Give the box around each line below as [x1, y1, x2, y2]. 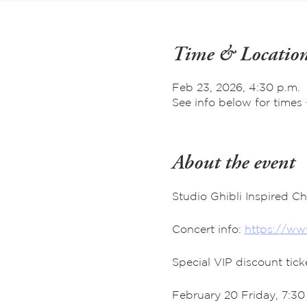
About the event [171, 153, 295, 174]
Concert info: [171, 222, 245, 235]
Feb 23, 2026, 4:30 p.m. [171, 80, 300, 93]
